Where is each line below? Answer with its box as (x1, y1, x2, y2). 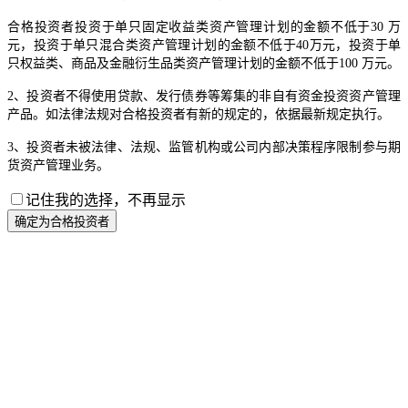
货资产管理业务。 (7, 158, 109, 172)
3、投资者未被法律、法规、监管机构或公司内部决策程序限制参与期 (7, 139, 401, 154)
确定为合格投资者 (15, 214, 109, 229)
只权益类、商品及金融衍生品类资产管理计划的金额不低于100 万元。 (7, 56, 400, 70)
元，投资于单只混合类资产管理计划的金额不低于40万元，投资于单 (7, 37, 401, 52)
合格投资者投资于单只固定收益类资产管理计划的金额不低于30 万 (7, 19, 401, 34)
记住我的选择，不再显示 (25, 191, 186, 208)
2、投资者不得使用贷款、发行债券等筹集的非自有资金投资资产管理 (7, 88, 401, 103)
